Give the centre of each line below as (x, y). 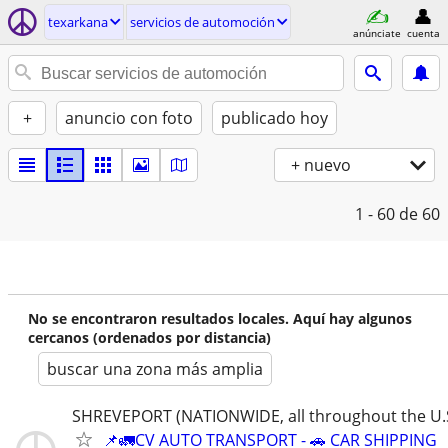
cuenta (423, 32)
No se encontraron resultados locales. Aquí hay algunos (220, 318)
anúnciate (377, 32)
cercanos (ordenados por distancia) (149, 337)
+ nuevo (321, 165)
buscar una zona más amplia (155, 369)
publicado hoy (274, 118)
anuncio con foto (129, 118)
